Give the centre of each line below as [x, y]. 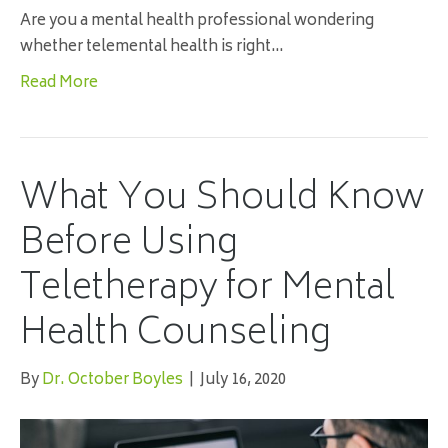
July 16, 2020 [243, 381]
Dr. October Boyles [112, 381]
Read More [59, 84]
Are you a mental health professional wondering [197, 22]
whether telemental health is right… [151, 48]
